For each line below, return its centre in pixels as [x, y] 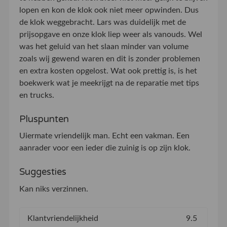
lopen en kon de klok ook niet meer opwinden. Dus [109, 10]
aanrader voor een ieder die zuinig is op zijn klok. [105, 148]
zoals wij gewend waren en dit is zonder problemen [109, 59]
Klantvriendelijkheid [63, 218]
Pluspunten [44, 119]
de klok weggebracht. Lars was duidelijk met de [102, 23]
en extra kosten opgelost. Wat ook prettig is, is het [108, 71]
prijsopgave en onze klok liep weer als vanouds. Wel [110, 35]
